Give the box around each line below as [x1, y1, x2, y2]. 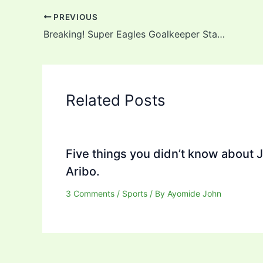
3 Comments [66, 188, 114, 198]
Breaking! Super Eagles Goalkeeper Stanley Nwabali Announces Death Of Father [217, 28, 225, 40]
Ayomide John [167, 188, 221, 198]
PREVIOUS [51, 12, 98, 22]
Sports [122, 188, 147, 198]
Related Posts [66, 90, 166, 109]
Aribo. [66, 164, 100, 178]
